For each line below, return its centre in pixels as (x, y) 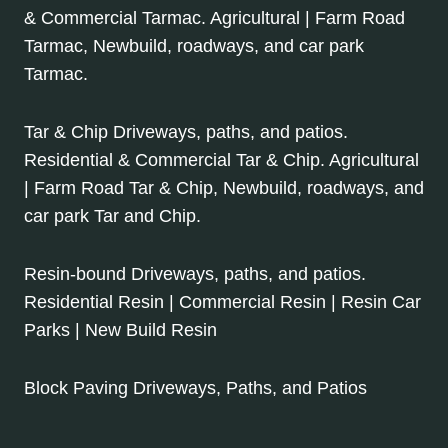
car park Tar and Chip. (112, 216)
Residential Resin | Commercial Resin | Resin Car (222, 302)
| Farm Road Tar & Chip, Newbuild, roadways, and (224, 188)
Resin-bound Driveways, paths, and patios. (195, 274)
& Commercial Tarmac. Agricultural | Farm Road (214, 18)
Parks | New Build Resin (120, 330)
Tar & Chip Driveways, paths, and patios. (186, 132)
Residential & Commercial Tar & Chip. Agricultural (221, 160)
